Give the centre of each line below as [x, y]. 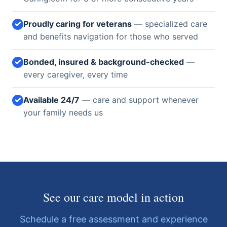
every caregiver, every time [75, 74]
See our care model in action [113, 197]
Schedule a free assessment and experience [113, 219]
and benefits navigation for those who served [111, 36]
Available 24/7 [51, 100]
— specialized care [169, 24]
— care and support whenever [139, 100]
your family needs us [63, 112]
